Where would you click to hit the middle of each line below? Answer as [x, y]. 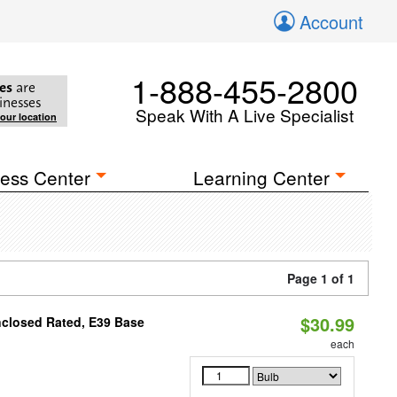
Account [331, 22]
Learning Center [262, 177]
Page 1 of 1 [321, 278]
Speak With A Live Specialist [245, 115]
